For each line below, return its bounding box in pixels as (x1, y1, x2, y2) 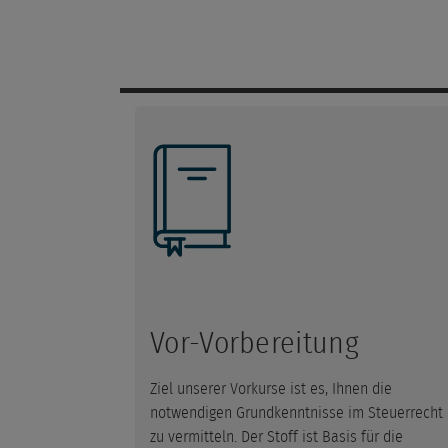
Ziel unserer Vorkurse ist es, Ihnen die (150, 380, 392, 397)
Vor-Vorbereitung (150, 328, 359, 359)
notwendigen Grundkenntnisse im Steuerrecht (150, 404, 443, 421)
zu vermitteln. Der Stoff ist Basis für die (150, 428, 403, 445)
